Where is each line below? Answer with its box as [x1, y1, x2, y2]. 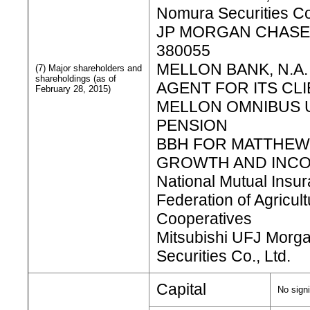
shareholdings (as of [35, 73, 116, 84]
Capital [156, 280, 206, 298]
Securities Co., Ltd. [156, 247, 291, 265]
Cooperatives [156, 210, 252, 228]
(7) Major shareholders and [35, 63, 142, 73]
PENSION [156, 116, 228, 134]
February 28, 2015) [35, 84, 111, 94]
